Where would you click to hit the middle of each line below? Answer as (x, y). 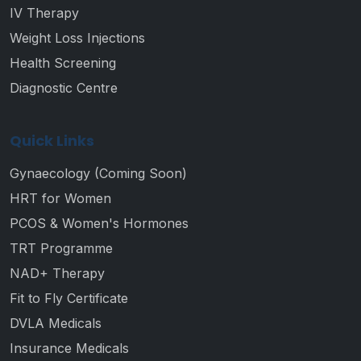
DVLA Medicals (56, 323)
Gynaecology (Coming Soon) (98, 173)
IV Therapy (44, 13)
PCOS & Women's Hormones (99, 223)
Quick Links (52, 141)
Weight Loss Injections (77, 38)
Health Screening (63, 63)
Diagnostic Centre (64, 88)
